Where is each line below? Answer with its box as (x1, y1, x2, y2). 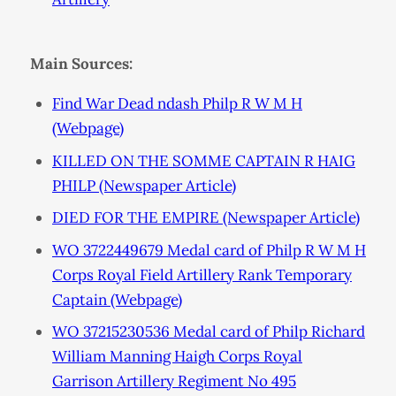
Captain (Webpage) (52, 289, 182, 309)
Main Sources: (29, 54, 133, 74)
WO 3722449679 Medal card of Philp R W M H (52, 240, 366, 260)
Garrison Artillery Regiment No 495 (52, 371, 296, 392)
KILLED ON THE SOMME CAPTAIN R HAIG (52, 150, 355, 171)
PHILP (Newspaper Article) (52, 175, 236, 195)
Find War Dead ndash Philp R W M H (52, 94, 302, 114)
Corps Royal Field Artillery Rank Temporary (52, 264, 352, 285)
